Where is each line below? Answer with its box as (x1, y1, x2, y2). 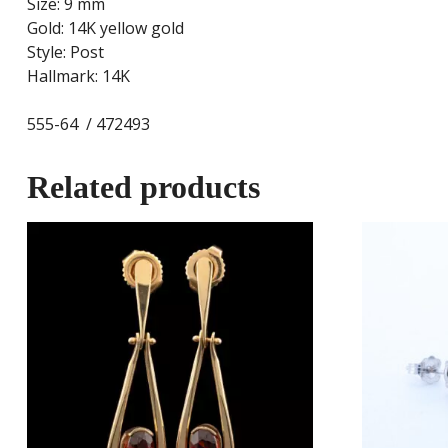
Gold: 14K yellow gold (26, 16, 184, 39)
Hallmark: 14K (26, 64, 130, 87)
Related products (26, 168, 260, 205)
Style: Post (26, 40, 104, 63)
